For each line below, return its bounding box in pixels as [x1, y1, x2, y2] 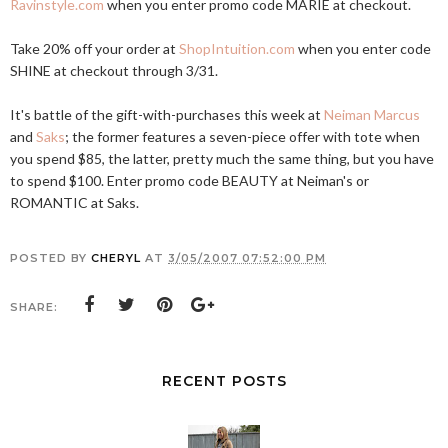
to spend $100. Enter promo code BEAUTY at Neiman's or [10, 172, 369, 189]
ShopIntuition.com [179, 40, 295, 57]
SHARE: [10, 300, 58, 314]
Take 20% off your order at [10, 40, 179, 57]
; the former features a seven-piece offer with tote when [65, 128, 420, 145]
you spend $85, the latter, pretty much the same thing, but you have [10, 150, 434, 167]
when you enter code [295, 40, 431, 57]
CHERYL [91, 251, 141, 265]
